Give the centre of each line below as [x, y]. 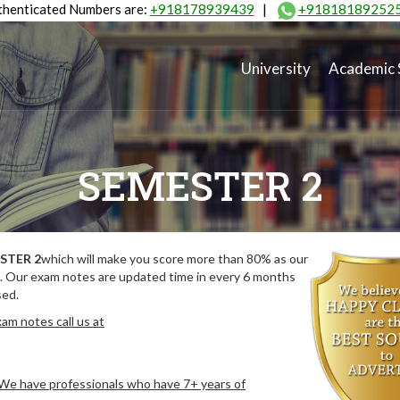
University [276, 69]
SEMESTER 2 [200, 186]
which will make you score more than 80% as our [175, 258]
